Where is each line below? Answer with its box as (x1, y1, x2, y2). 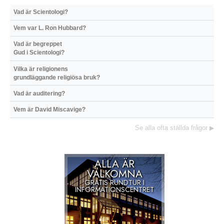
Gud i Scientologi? (13, 49, 64, 56)
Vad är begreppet (13, 40, 62, 48)
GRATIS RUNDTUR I (84, 177, 144, 187)
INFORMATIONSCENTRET (75, 184, 154, 194)
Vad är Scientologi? (13, 8, 68, 16)
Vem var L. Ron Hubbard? (13, 24, 86, 32)
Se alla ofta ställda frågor (135, 123, 209, 131)
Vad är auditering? (13, 89, 65, 97)
